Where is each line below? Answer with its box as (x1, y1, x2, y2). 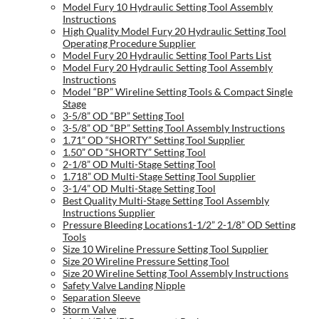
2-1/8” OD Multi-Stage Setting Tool (63, 158, 216, 171)
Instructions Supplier (63, 206, 155, 219)
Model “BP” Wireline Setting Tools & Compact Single (63, 85, 293, 98)
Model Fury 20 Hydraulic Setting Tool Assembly (63, 61, 273, 74)
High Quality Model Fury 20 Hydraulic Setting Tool (63, 25, 286, 38)
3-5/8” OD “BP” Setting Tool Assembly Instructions (63, 122, 285, 135)
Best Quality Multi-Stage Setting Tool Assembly (63, 194, 269, 207)
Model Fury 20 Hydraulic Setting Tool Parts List (63, 49, 271, 62)
